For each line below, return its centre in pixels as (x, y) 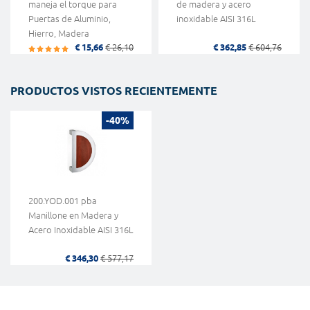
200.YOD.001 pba (63, 200)
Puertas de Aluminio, (70, 19)
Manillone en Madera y (73, 215)
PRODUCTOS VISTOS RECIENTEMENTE (114, 91)
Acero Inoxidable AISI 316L (81, 229)
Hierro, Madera (59, 34)
